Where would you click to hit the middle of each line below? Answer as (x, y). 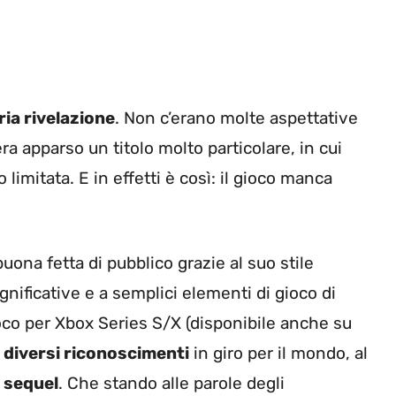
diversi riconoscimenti (96, 354)
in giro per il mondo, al (278, 354)
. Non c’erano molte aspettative (236, 118)
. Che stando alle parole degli (171, 384)
